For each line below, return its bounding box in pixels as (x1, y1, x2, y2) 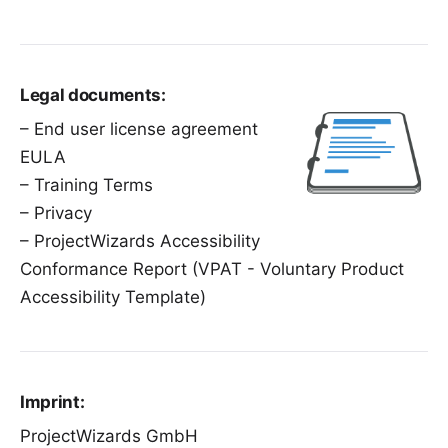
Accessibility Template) (20, 287, 206, 307)
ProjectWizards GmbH (20, 426, 198, 446)
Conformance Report (20, 259, 187, 279)
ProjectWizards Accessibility (34, 231, 260, 251)
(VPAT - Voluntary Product (187, 259, 404, 279)
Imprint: (20, 392, 85, 412)
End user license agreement (34, 119, 258, 139)
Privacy (34, 203, 92, 223)
